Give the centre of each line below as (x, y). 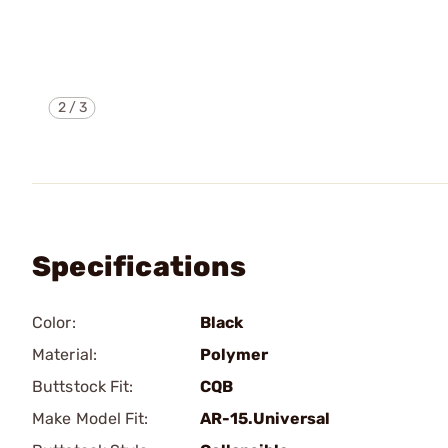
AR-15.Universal (265, 418)
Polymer (234, 354)
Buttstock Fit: (83, 386)
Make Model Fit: (90, 418)
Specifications (139, 266)
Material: (64, 354)
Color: (54, 322)
